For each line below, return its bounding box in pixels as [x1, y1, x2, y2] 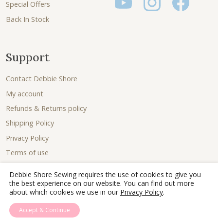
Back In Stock [6, 14, 49, 24]
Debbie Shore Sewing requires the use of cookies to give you [9, 170, 201, 179]
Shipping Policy [6, 118, 54, 128]
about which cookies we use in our [9, 187, 120, 197]
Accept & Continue [19, 206, 70, 214]
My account [6, 89, 43, 98]
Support [6, 50, 50, 64]
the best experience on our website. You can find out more [9, 179, 194, 188]
